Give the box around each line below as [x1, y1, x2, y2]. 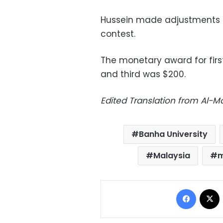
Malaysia [153, 150, 191, 162]
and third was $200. [101, 68, 186, 81]
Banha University [138, 128, 208, 140]
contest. [101, 28, 135, 40]
